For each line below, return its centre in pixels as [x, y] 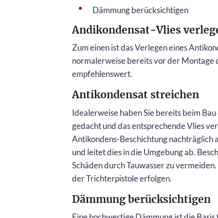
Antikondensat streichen [136, 95]
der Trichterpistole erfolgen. [122, 178]
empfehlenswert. [102, 74]
